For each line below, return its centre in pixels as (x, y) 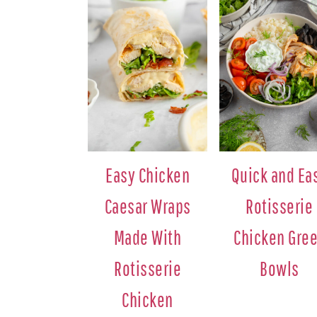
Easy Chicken (148, 175)
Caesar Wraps (148, 207)
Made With (148, 238)
